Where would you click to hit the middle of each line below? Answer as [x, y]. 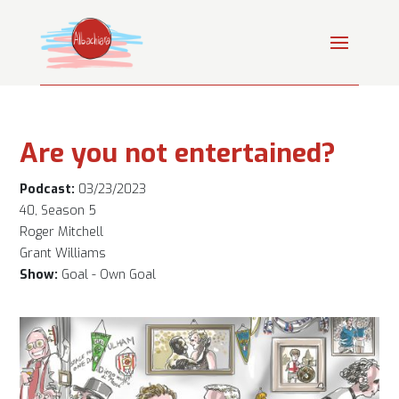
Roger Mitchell [62, 232]
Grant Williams [63, 253]
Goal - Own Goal [109, 274]
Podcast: [48, 189]
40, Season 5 [58, 210]
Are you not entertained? [178, 153]
